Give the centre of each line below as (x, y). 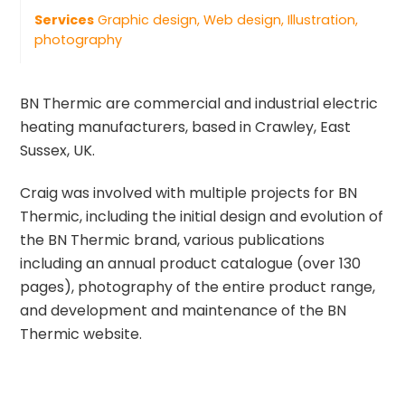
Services (64, 19)
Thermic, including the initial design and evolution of (202, 216)
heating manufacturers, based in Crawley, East (186, 127)
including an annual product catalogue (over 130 (191, 263)
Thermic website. (81, 334)
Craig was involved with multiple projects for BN (189, 193)
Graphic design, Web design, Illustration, (226, 19)
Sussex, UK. (58, 150)
